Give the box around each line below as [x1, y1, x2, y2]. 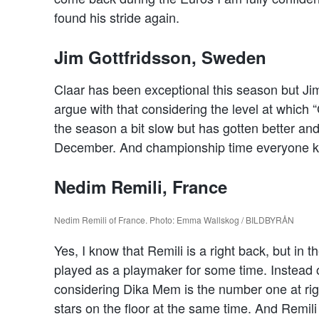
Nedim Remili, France [54, 174, 227, 199]
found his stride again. [54, 8, 179, 27]
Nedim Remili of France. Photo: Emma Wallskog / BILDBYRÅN [54, 214, 294, 226]
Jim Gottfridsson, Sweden [54, 45, 266, 70]
